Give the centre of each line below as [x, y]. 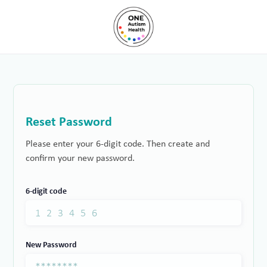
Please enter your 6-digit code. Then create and [118, 144]
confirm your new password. [80, 159]
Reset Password [69, 122]
